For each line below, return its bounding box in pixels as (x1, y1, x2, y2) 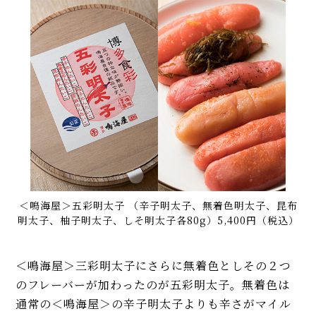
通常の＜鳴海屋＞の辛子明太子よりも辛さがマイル (16, 296, 292, 312)
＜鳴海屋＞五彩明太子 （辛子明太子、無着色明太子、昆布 (18, 198, 298, 213)
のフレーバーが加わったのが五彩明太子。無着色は (16, 276, 291, 293)
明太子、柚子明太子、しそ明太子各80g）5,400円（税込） (17, 213, 299, 228)
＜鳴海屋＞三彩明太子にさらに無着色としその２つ (16, 257, 292, 274)
